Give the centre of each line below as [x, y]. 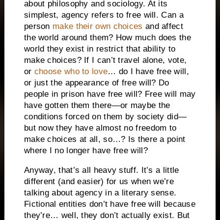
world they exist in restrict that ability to [100, 49]
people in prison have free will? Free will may [110, 94]
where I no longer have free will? [86, 151]
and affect [164, 27]
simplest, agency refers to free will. [91, 15]
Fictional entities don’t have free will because [110, 204]
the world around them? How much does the [107, 38]
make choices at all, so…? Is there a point [105, 139]
